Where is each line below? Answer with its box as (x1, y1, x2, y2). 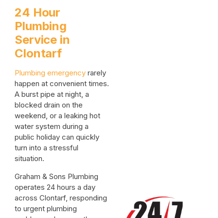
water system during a (15, 122, 89, 131)
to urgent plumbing (15, 204, 77, 214)
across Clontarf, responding (15, 193, 107, 203)
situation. (15, 154, 44, 163)
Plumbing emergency (15, 68, 86, 78)
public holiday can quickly (15, 132, 99, 142)
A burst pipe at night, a (15, 90, 89, 99)
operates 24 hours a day (15, 182, 95, 192)
